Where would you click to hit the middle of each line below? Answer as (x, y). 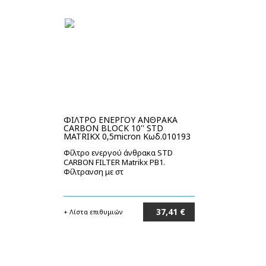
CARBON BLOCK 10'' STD (113, 128)
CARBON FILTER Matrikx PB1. (114, 162)
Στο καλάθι (170, 231)
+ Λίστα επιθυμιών (93, 212)
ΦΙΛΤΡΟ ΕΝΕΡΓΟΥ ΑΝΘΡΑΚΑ (121, 120)
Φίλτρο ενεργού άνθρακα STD (118, 153)
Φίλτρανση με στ (94, 172)
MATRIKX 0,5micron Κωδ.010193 (127, 136)
